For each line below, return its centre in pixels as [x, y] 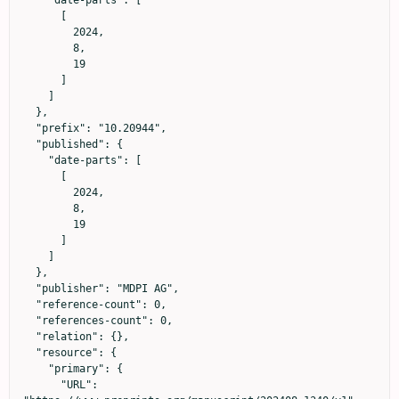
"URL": [42, 384]
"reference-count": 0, [29, 304]
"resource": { [29, 352]
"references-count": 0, [29, 320]
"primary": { [36, 368]
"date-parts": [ [36, 160]
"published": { [29, 144]
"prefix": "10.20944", [29, 128]
